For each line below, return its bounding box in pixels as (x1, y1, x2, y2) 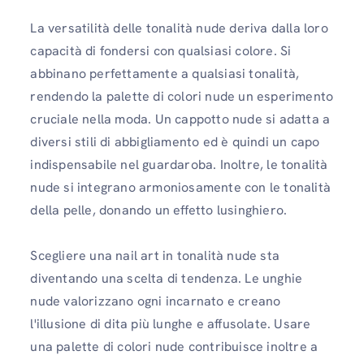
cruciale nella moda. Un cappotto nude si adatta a (30, 110, 331, 128)
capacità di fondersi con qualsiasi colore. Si (30, 42, 292, 59)
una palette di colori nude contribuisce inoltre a (30, 338, 318, 355)
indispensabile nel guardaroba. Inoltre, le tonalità (30, 156, 328, 173)
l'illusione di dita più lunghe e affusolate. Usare (30, 315, 311, 332)
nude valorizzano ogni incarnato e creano (30, 292, 281, 310)
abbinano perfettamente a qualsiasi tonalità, (30, 65, 300, 82)
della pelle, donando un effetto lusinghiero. (30, 201, 288, 219)
